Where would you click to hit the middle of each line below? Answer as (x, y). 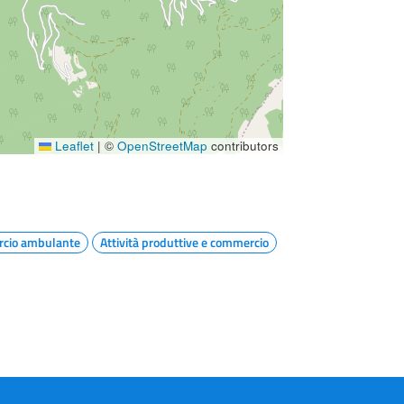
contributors (243, 145)
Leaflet (72, 145)
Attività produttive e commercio (184, 242)
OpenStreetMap (162, 145)
